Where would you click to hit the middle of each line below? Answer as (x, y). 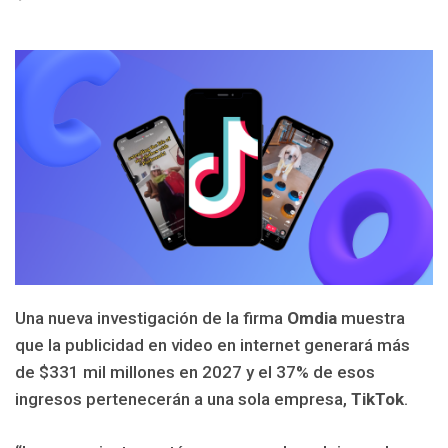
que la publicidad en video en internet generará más (212, 345)
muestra (371, 318)
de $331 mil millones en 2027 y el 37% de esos (195, 372)
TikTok (377, 399)
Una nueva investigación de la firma (151, 318)
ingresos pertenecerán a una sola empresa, (183, 399)
